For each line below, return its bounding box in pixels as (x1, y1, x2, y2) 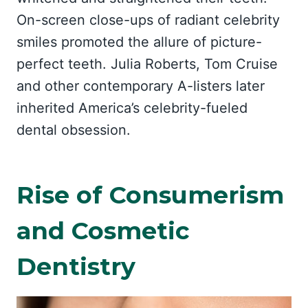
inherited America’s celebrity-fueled (16, 100, 247, 116)
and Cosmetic (16, 215, 190, 245)
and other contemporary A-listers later (16, 78, 265, 94)
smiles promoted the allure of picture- (16, 34, 262, 50)
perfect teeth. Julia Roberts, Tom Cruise (16, 56, 278, 72)
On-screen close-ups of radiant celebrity (16, 12, 280, 28)
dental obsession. (16, 122, 131, 138)
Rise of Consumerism (16, 179, 284, 210)
